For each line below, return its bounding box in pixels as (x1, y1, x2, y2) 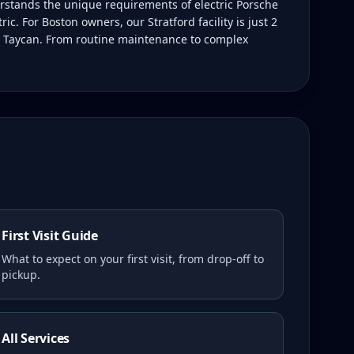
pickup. (2, 267, 40, 282)
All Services (2, 330, 70, 347)
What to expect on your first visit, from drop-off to (2, 251, 264, 266)
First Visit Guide (2, 227, 98, 244)
